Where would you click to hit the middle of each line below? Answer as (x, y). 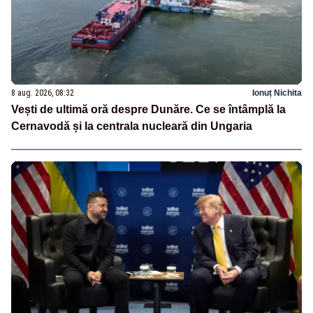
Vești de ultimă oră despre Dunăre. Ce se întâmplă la (148, 110)
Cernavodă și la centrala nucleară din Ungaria (132, 126)
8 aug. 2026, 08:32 (43, 93)
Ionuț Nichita (277, 93)
